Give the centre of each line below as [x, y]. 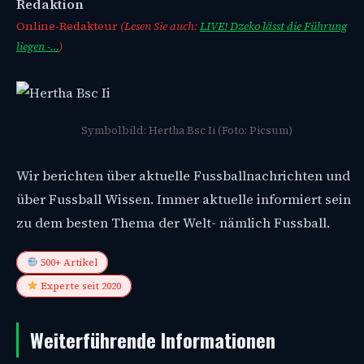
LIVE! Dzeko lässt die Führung [273, 26]
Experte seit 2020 [79, 286]
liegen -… [37, 46]
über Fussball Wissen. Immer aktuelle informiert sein [184, 199]
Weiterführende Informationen [153, 339]
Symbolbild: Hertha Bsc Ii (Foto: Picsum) [187, 130]
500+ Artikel [67, 262]
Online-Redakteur [68, 26]
